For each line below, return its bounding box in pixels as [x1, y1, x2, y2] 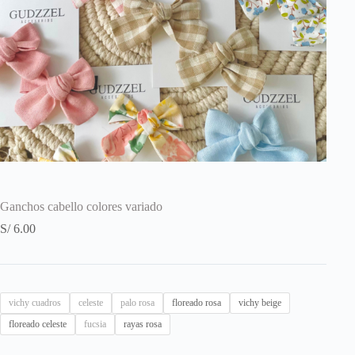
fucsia [84, 318, 106, 330]
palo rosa [120, 296, 155, 308]
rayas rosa [124, 318, 162, 330]
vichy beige [239, 296, 281, 308]
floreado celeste [9, 318, 67, 330]
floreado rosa [172, 296, 221, 308]
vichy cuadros [9, 296, 61, 308]
